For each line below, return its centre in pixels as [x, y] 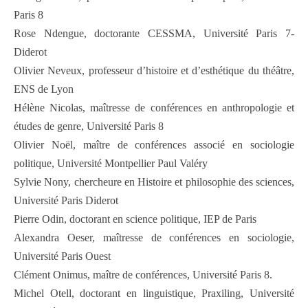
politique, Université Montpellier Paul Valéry [111, 164]
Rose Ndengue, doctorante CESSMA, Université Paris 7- [154, 34]
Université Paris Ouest [62, 256]
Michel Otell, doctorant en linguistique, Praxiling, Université [154, 294]
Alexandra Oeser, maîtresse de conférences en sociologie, [154, 238]
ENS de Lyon [44, 89]
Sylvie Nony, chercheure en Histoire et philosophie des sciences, [154, 182]
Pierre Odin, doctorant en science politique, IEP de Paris [135, 219]
